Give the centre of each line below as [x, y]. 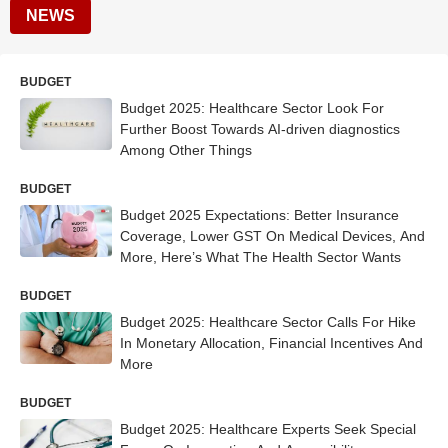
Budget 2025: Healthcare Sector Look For [252, 108]
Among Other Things [186, 150]
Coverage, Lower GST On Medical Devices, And [272, 236]
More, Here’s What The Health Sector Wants [260, 257]
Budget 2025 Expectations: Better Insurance [259, 215]
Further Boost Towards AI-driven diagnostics [260, 129]
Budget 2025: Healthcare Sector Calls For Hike [268, 322]
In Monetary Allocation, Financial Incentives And [271, 343]
